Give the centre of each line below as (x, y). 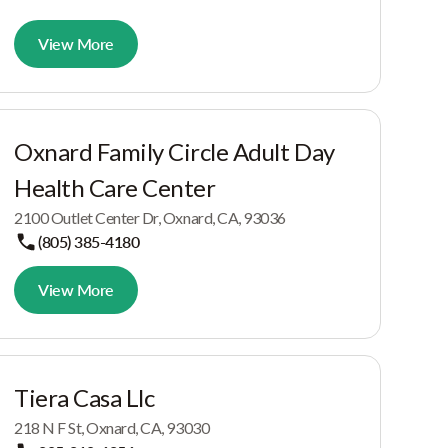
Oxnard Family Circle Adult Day (174, 151)
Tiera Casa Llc (84, 397)
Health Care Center (115, 187)
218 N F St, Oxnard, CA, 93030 (112, 427)
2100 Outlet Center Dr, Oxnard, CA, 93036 (150, 217)
